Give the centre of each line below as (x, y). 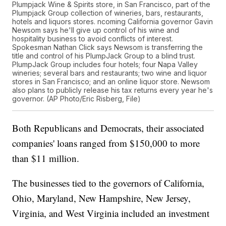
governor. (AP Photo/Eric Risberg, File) (77, 99)
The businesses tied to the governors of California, (108, 183)
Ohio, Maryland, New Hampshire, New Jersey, (102, 198)
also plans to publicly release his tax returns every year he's (113, 90)
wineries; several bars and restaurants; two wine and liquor (110, 73)
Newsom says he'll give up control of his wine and (96, 30)
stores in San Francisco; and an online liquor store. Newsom (111, 82)
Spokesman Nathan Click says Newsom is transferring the (108, 47)
